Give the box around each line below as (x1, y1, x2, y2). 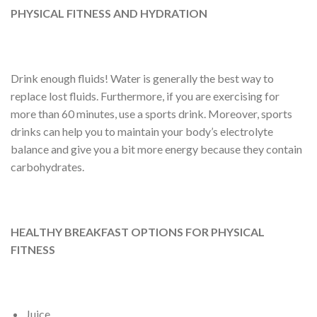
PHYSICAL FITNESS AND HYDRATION (11, 6, 207, 21)
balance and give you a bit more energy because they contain (11, 142, 302, 156)
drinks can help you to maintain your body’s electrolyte (11, 125, 273, 139)
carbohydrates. (11, 160, 84, 174)
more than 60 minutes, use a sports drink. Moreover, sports (11, 107, 292, 121)
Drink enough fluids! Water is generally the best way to (11, 71, 274, 86)
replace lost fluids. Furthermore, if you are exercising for (11, 89, 279, 103)
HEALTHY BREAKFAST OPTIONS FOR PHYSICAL (11, 224, 265, 238)
